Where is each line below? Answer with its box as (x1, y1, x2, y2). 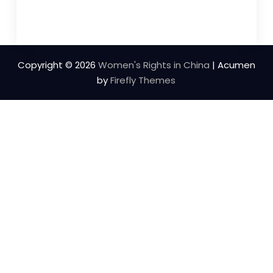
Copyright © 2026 (17, 58, 98, 71)
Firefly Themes (110, 73, 176, 87)
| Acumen (209, 58, 255, 71)
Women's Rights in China (97, 58, 210, 71)
